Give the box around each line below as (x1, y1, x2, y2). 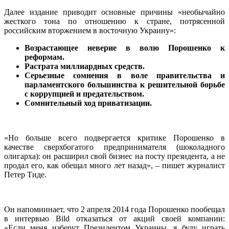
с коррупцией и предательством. (25, 89, 144, 98)
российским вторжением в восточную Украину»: (4, 26, 176, 35)
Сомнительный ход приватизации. (25, 98, 152, 107)
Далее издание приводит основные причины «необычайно (4, 7, 225, 16)
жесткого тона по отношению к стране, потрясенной (4, 16, 225, 26)
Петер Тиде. (4, 170, 47, 179)
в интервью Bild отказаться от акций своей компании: (4, 214, 225, 223)
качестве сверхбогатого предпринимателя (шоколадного (4, 142, 225, 151)
